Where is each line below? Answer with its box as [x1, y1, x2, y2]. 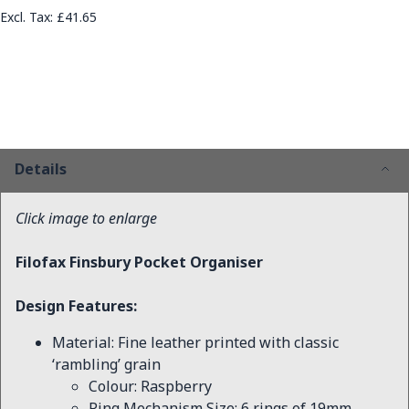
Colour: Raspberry [89, 376, 212, 396]
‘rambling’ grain [52, 354, 161, 374]
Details [15, 159, 67, 179]
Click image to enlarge [16, 208, 157, 228]
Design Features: [16, 296, 137, 316]
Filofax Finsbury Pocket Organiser [16, 252, 263, 272]
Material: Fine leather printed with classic [52, 332, 339, 352]
